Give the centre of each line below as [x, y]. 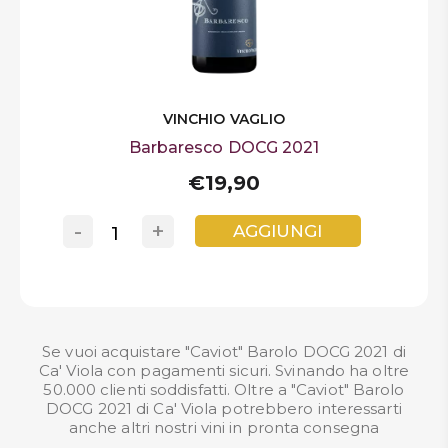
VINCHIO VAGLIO [224, 119]
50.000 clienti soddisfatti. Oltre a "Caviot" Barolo [224, 389]
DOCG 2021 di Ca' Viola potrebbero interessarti [224, 408]
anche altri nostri [134, 427]
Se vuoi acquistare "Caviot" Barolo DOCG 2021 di [224, 351]
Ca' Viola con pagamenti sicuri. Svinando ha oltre [224, 370]
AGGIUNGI [278, 230]
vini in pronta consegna [290, 427]
